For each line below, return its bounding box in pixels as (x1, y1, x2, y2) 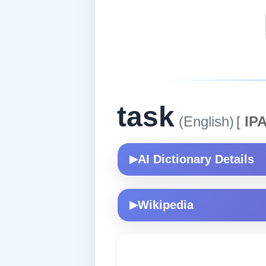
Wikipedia (138, 198, 194, 211)
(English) (175, 113, 234, 129)
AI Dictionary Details (138, 152, 254, 166)
